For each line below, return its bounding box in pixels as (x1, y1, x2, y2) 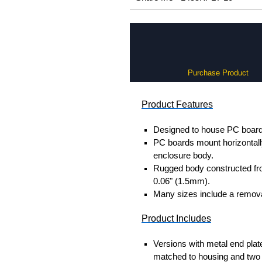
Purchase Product (187, 68, 249, 77)
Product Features (142, 99, 213, 109)
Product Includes (142, 213, 211, 224)
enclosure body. (153, 150, 213, 160)
